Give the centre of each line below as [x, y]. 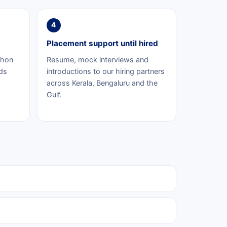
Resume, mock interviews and [97, 59]
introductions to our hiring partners [105, 71]
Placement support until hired [102, 43]
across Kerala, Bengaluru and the [102, 83]
